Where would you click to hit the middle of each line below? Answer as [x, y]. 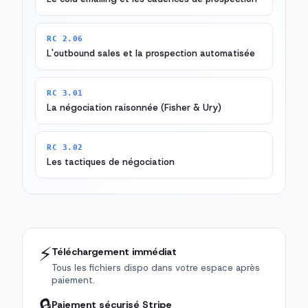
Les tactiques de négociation [111, 162]
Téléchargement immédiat [114, 252]
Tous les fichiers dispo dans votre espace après [156, 268]
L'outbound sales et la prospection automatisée [151, 54]
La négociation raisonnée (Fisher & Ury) [134, 108]
